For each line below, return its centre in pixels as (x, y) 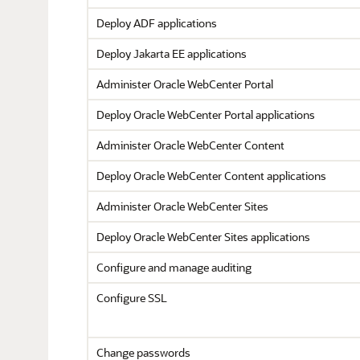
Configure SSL (132, 298)
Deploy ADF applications (157, 23)
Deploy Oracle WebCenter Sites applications (203, 237)
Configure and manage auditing (174, 267)
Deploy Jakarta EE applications (172, 53)
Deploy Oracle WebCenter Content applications (211, 176)
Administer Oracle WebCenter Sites (182, 206)
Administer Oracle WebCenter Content (190, 145)
